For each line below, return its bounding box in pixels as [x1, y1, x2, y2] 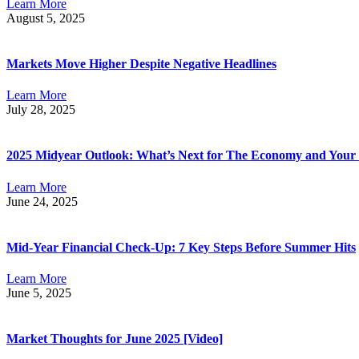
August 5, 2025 [6, 10, 85, 25]
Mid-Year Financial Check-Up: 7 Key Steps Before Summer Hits [6, 240, 356, 254]
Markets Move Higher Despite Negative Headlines [6, 56, 276, 71]
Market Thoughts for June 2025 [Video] [6, 332, 223, 346]
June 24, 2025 [6, 194, 78, 208]
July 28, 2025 [6, 103, 75, 117]
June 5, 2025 [6, 286, 71, 301]
